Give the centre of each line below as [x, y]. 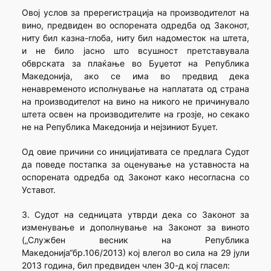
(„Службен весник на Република [135, 240]
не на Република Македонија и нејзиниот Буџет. [119, 127]
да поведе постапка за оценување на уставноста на [135, 165]
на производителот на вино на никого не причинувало [135, 102]
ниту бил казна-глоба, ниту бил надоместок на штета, [135, 38]
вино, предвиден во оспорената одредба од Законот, [135, 25]
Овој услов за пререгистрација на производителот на [135, 13]
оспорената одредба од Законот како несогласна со [135, 177]
